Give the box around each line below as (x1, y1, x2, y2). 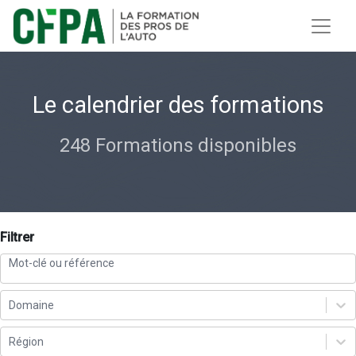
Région (9, 335, 44, 348)
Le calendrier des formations (32, 91, 324, 119)
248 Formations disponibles (60, 134, 296, 157)
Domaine (9, 298, 54, 311)
